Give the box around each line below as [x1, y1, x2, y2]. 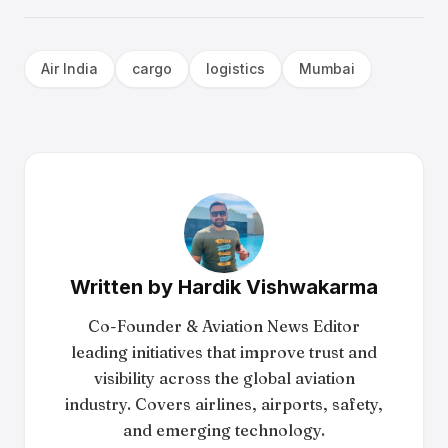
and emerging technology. [123, 420, 325, 440]
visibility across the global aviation [93, 368, 355, 388]
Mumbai [299, 60, 355, 77]
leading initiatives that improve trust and [71, 342, 377, 362]
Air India [41, 60, 98, 77]
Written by [70, 275, 178, 299]
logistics [206, 60, 265, 77]
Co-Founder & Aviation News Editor [88, 316, 360, 336]
